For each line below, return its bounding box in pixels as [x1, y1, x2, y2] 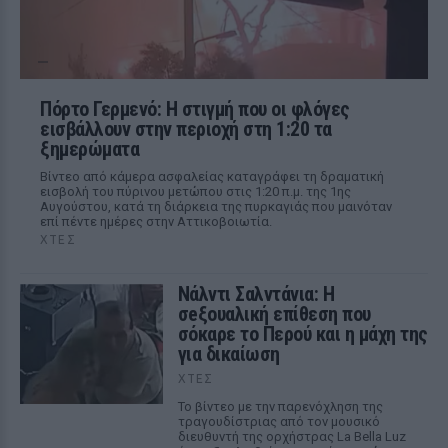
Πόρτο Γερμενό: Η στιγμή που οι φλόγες [40, 97, 350, 121]
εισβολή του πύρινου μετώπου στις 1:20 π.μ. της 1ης [40, 184, 351, 199]
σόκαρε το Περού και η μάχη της [177, 322, 428, 346]
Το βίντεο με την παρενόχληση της [177, 399, 383, 414]
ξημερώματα [40, 137, 139, 161]
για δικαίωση [177, 342, 280, 366]
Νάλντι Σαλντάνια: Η [177, 282, 335, 306]
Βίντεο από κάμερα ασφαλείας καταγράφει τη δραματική [40, 169, 384, 184]
